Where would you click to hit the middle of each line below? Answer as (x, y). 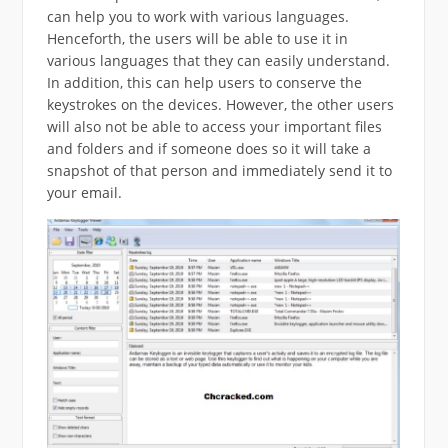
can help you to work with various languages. (197, 16)
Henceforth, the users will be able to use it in (197, 38)
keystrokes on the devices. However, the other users (220, 104)
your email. (84, 192)
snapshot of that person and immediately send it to (219, 170)
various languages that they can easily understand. (218, 60)
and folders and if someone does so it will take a (208, 148)
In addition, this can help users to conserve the (204, 82)
